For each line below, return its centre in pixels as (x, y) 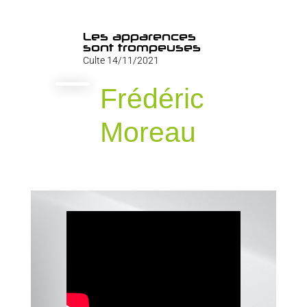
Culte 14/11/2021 (121, 61)
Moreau (148, 133)
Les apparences (139, 37)
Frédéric (152, 99)
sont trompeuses (142, 48)
